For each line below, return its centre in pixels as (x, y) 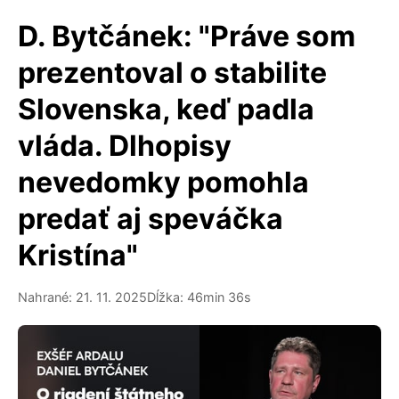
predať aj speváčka (151, 219)
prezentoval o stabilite (172, 73)
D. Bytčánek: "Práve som (187, 36)
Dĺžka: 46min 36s (199, 297)
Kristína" (78, 255)
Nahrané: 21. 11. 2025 (82, 297)
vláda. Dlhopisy (125, 146)
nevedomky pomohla (163, 182)
